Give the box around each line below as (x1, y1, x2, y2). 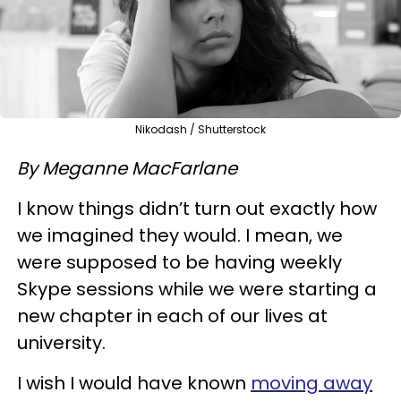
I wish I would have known (17, 370, 251, 396)
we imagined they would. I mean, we (17, 222, 343, 248)
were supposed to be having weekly (17, 249, 342, 275)
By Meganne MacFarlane (17, 155, 237, 181)
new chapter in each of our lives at (17, 303, 328, 328)
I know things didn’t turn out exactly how (17, 195, 377, 221)
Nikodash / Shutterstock (135, 121, 266, 137)
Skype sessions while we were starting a (17, 276, 377, 302)
